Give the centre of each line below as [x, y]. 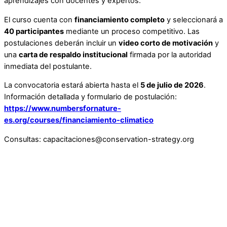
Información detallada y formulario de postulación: [90, 97]
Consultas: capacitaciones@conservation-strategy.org [99, 140]
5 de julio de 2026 [172, 85]
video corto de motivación [166, 43]
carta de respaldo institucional [73, 54]
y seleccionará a [194, 20]
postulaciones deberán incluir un [61, 43]
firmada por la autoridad [169, 54]
